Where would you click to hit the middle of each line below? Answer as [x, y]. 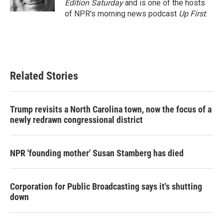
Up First [192, 14]
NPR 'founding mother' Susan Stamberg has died [97, 153]
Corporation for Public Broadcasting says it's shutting [106, 186]
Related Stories [44, 76]
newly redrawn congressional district [76, 120]
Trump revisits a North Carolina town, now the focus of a [111, 109]
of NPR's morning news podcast [122, 14]
